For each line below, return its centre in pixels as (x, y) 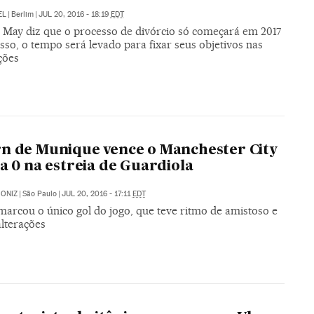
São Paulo (39, 194)
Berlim (22, 14)
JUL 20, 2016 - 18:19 (74, 14)
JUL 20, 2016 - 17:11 (97, 194)
